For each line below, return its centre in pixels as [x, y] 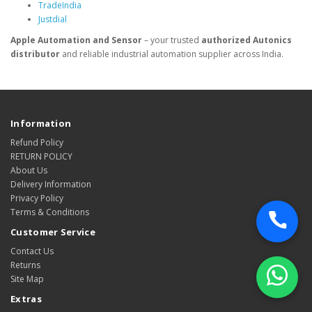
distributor [35, 54]
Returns [25, 265]
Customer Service [53, 232]
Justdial [53, 19]
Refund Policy [37, 143]
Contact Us [32, 251]
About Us [29, 171]
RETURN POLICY [41, 157]
